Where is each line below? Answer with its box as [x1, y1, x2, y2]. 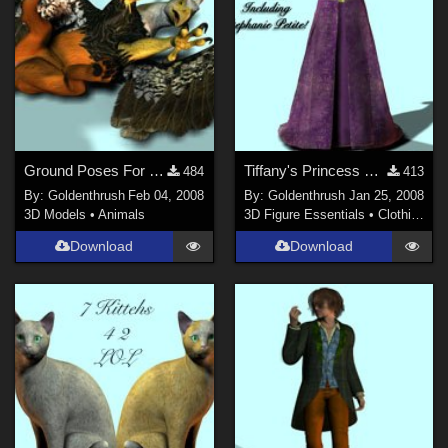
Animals [98, 206, 146, 222]
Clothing [377, 206, 411, 222]
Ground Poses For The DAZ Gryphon [149, 162, 165, 180]
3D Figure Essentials [243, 206, 365, 222]
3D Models [24, 206, 87, 222]
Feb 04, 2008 [128, 187, 205, 203]
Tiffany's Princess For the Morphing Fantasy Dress [363, 162, 379, 180]
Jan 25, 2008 [348, 187, 424, 203]
